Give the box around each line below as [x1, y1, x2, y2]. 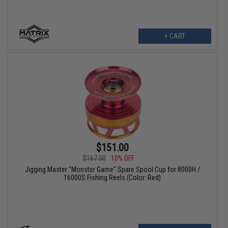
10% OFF [110, 154, 134, 162]
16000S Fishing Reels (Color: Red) [64, 173, 161, 182]
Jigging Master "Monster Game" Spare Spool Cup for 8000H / [24, 165, 200, 174]
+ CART [164, 32, 185, 40]
